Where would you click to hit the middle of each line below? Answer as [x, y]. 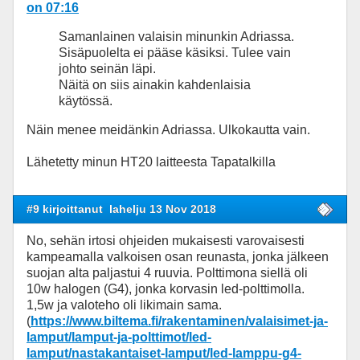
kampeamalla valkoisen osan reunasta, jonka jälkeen [178, 256]
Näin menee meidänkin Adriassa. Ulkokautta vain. [168, 129]
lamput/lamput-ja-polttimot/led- [119, 337]
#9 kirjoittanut [66, 209]
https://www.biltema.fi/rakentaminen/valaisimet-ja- [179, 321]
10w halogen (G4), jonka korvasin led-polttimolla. [166, 288]
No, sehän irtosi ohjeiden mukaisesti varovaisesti [166, 240]
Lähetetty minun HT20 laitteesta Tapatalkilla [151, 162]
